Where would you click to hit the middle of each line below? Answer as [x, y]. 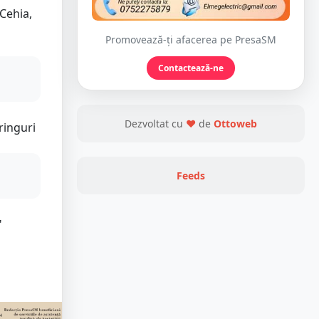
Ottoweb [235, 124]
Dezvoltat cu [155, 124]
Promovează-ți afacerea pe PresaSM [191, 40]
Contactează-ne [191, 68]
